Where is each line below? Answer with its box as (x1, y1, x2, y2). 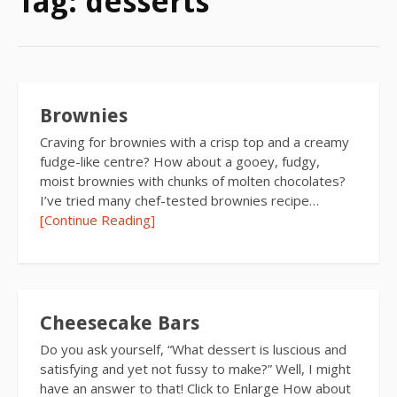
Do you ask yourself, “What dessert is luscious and (40, 339, 346, 358)
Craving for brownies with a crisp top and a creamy (40, 133, 349, 151)
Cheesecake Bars (40, 311, 199, 334)
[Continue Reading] (40, 211, 155, 229)
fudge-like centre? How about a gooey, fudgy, (40, 152, 320, 170)
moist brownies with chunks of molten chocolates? (40, 172, 346, 190)
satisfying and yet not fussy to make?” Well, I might (40, 359, 351, 378)
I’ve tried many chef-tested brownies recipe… (40, 191, 319, 209)
